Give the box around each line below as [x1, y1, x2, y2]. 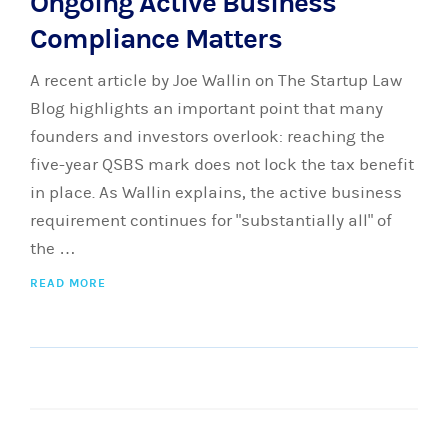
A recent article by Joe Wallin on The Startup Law [30, 71, 402, 91]
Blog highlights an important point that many [30, 99, 383, 119]
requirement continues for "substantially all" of [30, 211, 392, 231]
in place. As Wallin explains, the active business [30, 183, 402, 203]
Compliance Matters [30, 22, 282, 56]
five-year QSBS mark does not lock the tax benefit [30, 155, 414, 175]
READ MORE [30, 276, 106, 290]
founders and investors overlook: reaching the [30, 127, 385, 147]
